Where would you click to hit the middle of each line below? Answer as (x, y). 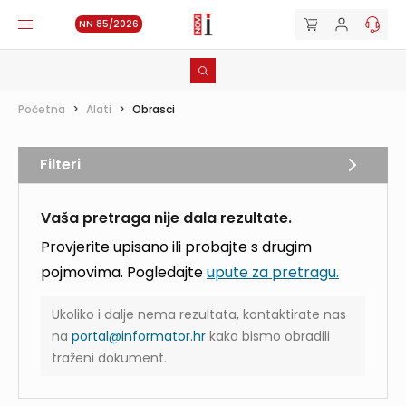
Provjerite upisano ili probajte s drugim (176, 247)
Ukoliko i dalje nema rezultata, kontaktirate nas (199, 314)
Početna (42, 109)
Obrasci (154, 109)
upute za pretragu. (273, 272)
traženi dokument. (109, 358)
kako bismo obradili (268, 336)
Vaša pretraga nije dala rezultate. (166, 218)
